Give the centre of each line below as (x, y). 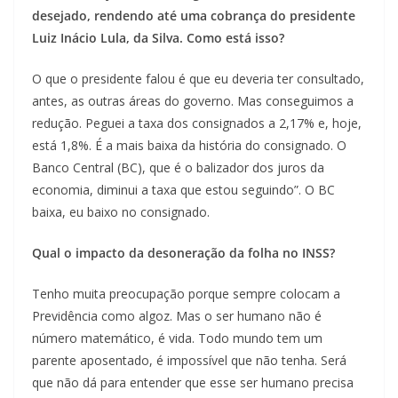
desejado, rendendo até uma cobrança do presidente (194, 16)
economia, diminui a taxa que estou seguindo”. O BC (183, 190)
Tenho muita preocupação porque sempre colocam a (186, 294)
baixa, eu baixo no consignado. (121, 212)
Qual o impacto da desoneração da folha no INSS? (183, 253)
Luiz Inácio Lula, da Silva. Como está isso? (158, 38)
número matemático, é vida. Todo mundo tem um (177, 338)
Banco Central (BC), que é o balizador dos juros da (178, 168)
